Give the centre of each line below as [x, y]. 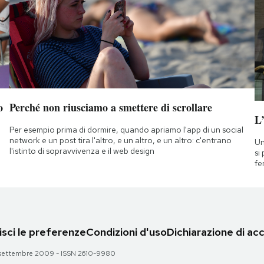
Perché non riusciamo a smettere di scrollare [110, 107]
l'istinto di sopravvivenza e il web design [82, 151]
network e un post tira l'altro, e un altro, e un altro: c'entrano [120, 140]
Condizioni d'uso [126, 232]
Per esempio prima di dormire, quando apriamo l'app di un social [126, 129]
